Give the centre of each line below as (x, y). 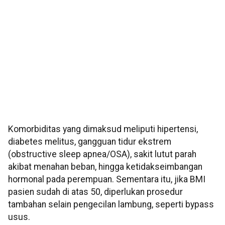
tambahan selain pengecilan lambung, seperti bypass (111, 204)
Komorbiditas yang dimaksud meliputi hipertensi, (103, 129)
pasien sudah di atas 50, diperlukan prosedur (95, 192)
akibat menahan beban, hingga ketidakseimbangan (105, 166)
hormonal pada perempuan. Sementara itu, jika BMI (107, 179)
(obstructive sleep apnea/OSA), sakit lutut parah (102, 154)
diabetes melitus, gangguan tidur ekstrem (90, 141)
